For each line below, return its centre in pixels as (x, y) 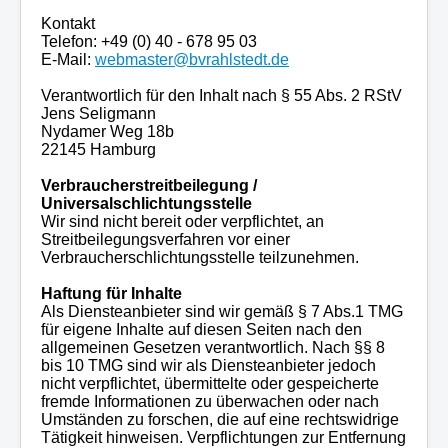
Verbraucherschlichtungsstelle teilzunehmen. (200, 257)
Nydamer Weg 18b (107, 131)
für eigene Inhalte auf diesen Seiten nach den (201, 329)
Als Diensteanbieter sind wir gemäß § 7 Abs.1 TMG (222, 311)
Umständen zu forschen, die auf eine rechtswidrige (220, 419)
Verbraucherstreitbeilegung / (149, 185)
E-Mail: (68, 59)
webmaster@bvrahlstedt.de (192, 59)
